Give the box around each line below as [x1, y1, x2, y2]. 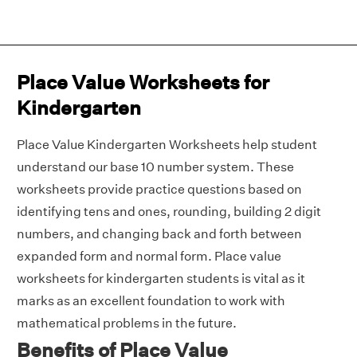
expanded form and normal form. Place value [17, 249, 281, 264]
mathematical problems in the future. [17, 316, 237, 331]
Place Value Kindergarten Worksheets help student [17, 137, 317, 152]
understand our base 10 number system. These [17, 159, 294, 175]
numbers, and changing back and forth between [17, 226, 302, 241]
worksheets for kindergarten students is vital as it [17, 271, 305, 286]
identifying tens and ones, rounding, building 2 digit [17, 204, 321, 219]
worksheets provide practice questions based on [17, 182, 302, 197]
